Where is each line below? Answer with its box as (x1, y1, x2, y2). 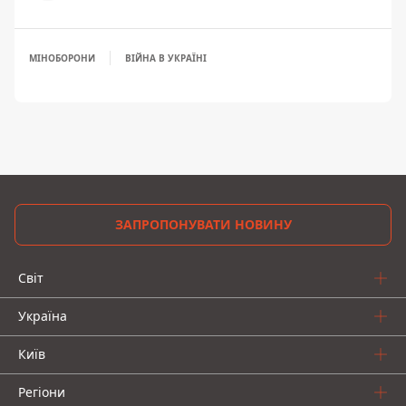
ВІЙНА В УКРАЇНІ (125, 52, 207, 65)
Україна (18, 307, 67, 325)
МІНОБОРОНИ (29, 52, 95, 65)
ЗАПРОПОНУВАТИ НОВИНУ (114, 216, 292, 234)
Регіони (18, 383, 65, 401)
